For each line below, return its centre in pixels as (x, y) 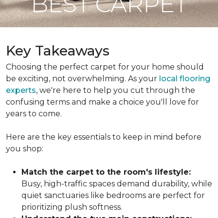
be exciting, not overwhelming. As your (82, 79)
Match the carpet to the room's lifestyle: (106, 172)
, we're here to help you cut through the (116, 90)
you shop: (25, 149)
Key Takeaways (58, 51)
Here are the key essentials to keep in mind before (104, 137)
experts (21, 90)
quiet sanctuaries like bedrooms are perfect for (113, 195)
